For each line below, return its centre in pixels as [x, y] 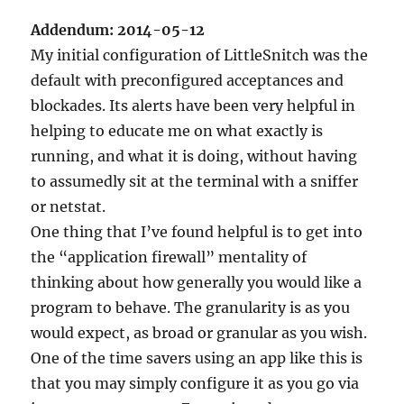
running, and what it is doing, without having [194, 156]
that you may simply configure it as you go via [195, 383]
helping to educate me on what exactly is [177, 131]
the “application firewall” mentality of [169, 257]
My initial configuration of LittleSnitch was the [200, 55]
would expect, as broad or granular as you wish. [199, 333]
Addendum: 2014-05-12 [118, 30]
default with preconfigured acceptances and [188, 80]
